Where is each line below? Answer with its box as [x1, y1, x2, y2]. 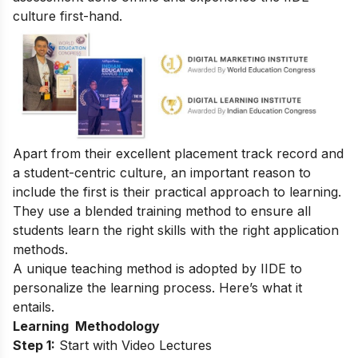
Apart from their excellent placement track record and [13, 145, 344, 162]
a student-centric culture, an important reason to [13, 165, 311, 181]
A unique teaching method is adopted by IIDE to [13, 261, 302, 277]
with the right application [186, 222, 339, 239]
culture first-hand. [13, 8, 122, 25]
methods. [13, 241, 72, 258]
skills [157, 222, 186, 239]
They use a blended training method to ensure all [13, 203, 311, 220]
